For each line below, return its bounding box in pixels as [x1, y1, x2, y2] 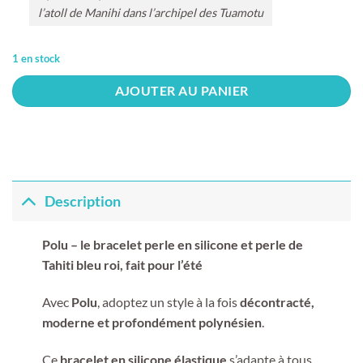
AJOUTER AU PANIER [114, 83, 249, 99]
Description [45, 192, 122, 210]
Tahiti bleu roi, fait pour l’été [41, 257, 203, 273]
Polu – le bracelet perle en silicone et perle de [41, 237, 303, 253]
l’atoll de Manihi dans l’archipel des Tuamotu [37, 5, 263, 19]
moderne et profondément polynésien [41, 314, 262, 330]
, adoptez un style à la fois [96, 293, 240, 310]
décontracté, [239, 293, 314, 310]
